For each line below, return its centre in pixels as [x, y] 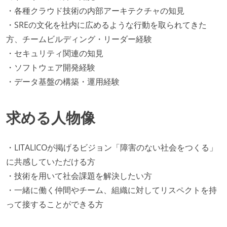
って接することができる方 [55, 204]
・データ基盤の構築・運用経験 [63, 81]
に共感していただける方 [51, 162]
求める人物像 [51, 118]
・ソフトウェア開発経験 [51, 67]
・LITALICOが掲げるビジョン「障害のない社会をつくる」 [112, 148]
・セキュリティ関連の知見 [55, 53]
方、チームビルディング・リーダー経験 [79, 39]
